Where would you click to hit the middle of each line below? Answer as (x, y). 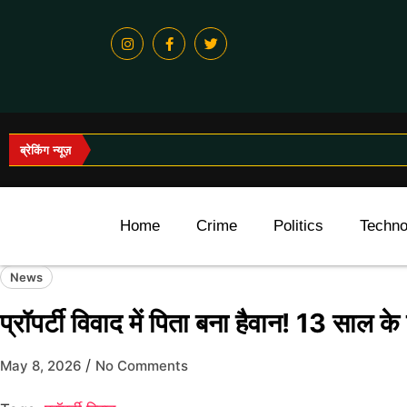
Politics (298, 226)
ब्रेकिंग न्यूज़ (45, 149)
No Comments (142, 366)
